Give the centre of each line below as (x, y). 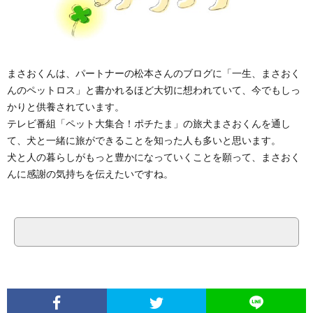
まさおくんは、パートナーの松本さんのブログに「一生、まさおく (154, 73)
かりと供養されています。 (66, 106)
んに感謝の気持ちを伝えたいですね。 (90, 173)
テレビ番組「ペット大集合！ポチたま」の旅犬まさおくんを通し (149, 123)
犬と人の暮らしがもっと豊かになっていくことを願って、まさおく (154, 156)
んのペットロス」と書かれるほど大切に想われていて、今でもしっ (154, 89)
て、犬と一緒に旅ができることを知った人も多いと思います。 (144, 140)
